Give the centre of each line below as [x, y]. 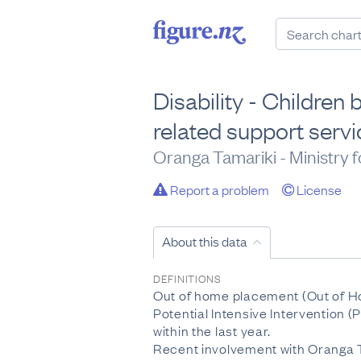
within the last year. [212, 330]
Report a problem [218, 189]
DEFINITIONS [187, 278]
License [318, 189]
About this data [205, 241]
